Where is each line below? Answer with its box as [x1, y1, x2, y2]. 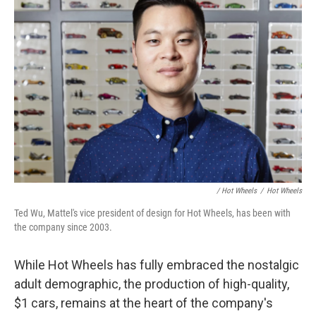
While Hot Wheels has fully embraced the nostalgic [14, 257, 299, 273]
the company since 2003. [14, 221, 112, 233]
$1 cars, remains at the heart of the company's [14, 296, 273, 311]
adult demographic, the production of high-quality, [14, 276, 289, 292]
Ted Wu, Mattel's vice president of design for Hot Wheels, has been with [14, 207, 291, 219]
